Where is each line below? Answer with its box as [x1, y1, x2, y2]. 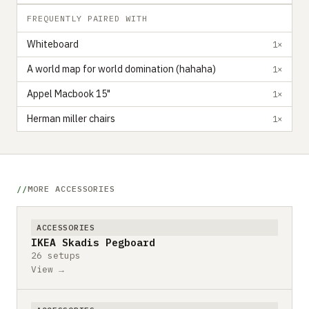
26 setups [31, 249, 81, 261]
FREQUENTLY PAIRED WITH [27, 12, 148, 23]
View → [31, 263, 64, 275]
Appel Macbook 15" [27, 88, 110, 100]
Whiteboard [27, 38, 79, 50]
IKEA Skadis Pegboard [31, 235, 155, 249]
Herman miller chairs [27, 112, 115, 125]
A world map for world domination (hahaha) [27, 63, 216, 75]
